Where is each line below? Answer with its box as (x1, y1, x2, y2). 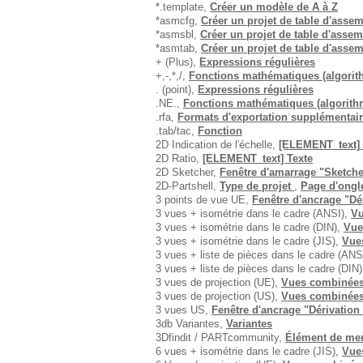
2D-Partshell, (156, 180, 220, 192)
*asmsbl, (156, 28, 200, 41)
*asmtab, (156, 42, 201, 54)
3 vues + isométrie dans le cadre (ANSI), (156, 207, 351, 220)
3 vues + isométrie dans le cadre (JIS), (156, 235, 342, 247)
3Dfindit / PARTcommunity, (156, 331, 285, 344)
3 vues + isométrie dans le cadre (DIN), (156, 221, 344, 233)
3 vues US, (156, 304, 211, 316)
